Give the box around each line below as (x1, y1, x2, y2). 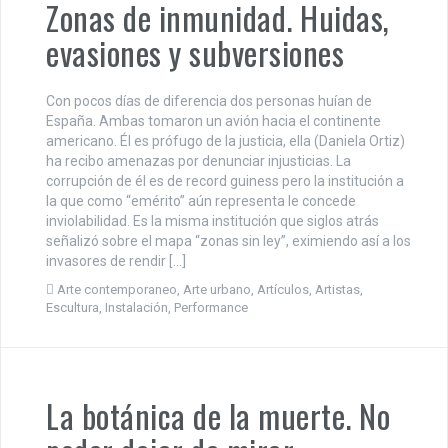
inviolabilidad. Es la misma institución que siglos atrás (46, 213, 379, 230)
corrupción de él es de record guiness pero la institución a (46, 173, 404, 190)
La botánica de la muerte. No (46, 392, 390, 440)
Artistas (315, 282, 360, 298)
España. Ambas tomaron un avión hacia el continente (46, 113, 381, 130)
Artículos (257, 282, 309, 298)
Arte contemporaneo (57, 282, 177, 298)
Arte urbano (183, 282, 251, 298)
